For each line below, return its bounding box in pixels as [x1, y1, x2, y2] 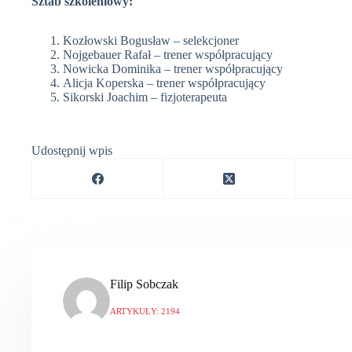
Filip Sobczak [110, 277, 178, 291]
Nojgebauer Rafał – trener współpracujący [63, 48, 273, 62]
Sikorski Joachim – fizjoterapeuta [63, 90, 227, 104]
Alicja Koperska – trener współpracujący [63, 76, 266, 90]
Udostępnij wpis [31, 144, 112, 158]
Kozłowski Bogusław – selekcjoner [63, 34, 239, 48]
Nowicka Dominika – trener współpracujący [63, 62, 283, 76]
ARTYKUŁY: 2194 [110, 306, 180, 317]
